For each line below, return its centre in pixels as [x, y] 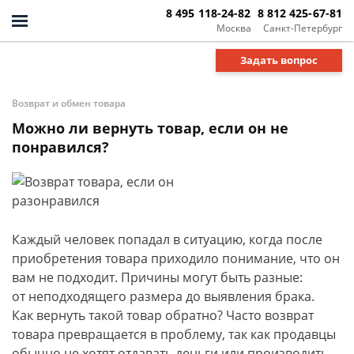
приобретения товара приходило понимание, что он [176, 258]
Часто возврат [268, 315]
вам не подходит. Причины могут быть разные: [157, 277]
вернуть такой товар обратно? [128, 315]
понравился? [60, 147]
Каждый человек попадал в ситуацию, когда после [167, 239]
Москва [233, 28]
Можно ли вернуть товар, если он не [150, 128]
